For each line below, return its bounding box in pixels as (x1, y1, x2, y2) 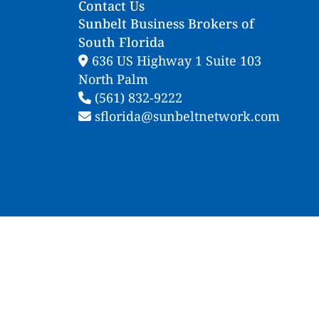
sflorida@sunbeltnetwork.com (90, 108, 280, 125)
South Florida (78, 33, 164, 51)
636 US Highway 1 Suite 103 (88, 52, 261, 70)
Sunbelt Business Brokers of (78, 15, 254, 33)
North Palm (78, 70, 148, 88)
